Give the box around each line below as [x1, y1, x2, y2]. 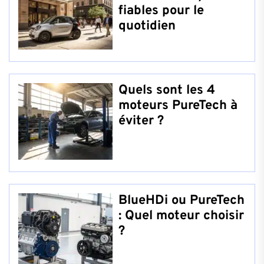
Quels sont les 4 [118, 82, 215, 98]
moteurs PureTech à [118, 97, 237, 114]
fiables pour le [118, 2, 204, 19]
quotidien [118, 18, 176, 34]
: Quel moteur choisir [118, 207, 244, 224]
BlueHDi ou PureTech [118, 192, 245, 209]
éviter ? [118, 113, 164, 129]
